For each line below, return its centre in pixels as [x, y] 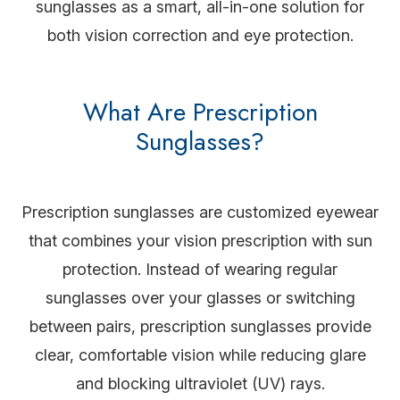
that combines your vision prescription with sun [200, 241]
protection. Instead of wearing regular [200, 270]
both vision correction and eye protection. [200, 36]
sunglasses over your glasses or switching [200, 298]
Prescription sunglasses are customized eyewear [200, 212]
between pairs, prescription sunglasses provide [200, 327]
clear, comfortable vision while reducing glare [200, 355]
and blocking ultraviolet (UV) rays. [200, 384]
